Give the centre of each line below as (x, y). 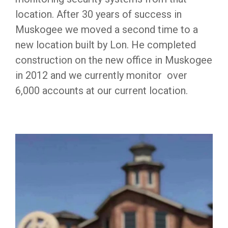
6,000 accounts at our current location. (102, 91)
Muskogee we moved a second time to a (107, 30)
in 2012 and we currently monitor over (101, 75)
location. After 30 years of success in (98, 14)
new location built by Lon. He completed (106, 45)
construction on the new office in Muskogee (114, 60)
